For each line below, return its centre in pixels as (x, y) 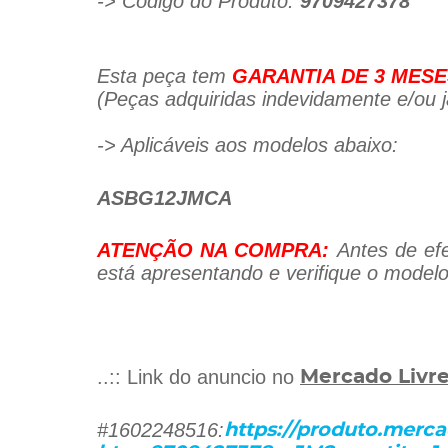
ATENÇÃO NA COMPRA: (213, 249)
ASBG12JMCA (164, 197)
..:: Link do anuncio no (198, 377)
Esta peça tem (164, 76)
